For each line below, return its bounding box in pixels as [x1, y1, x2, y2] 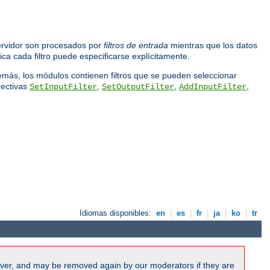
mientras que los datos [168, 40, 257, 50]
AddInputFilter [179, 81, 246, 92]
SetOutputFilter [102, 81, 174, 92]
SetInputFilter [30, 81, 97, 92]
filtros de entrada [104, 40, 168, 50]
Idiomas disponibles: [80, 208, 154, 218]
